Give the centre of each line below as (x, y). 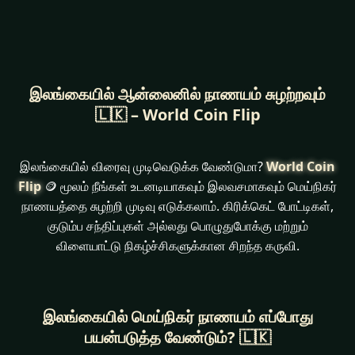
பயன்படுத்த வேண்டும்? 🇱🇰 (177, 338)
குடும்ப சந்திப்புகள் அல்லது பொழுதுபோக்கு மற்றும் (177, 226)
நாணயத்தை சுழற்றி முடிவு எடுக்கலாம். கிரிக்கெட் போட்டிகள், (177, 206)
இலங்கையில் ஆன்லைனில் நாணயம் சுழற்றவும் (177, 94)
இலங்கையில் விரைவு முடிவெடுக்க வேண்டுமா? (143, 167)
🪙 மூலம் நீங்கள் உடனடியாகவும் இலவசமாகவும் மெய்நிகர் (189, 187)
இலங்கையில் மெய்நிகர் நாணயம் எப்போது (177, 317)
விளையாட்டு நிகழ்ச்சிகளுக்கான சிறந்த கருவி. (177, 246)
